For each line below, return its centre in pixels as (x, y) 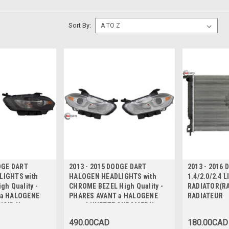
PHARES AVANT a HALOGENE (113, 196)
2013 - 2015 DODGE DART (108, 166)
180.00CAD (208, 222)
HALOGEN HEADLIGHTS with (113, 176)
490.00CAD (89, 222)
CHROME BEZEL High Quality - (116, 186)
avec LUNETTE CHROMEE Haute (119, 205)
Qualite (81, 215)
